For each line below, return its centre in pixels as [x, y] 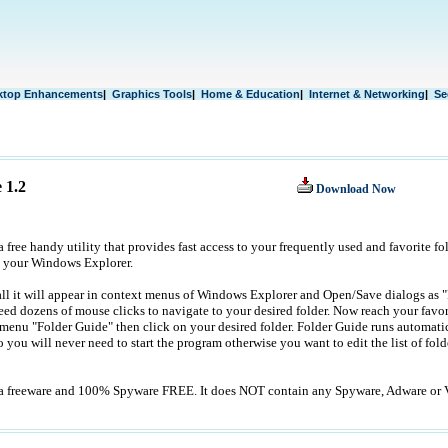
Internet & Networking [366, 94]
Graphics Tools [151, 94]
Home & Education [250, 94]
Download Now [355, 189]
